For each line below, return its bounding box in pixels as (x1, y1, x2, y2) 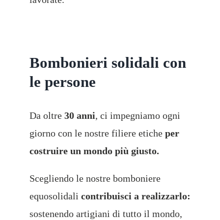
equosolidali (29, 191, 81, 202)
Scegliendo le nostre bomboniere (29, 173, 161, 184)
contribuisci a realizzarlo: (81, 191, 191, 202)
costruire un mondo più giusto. (29, 145, 159, 157)
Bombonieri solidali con (29, 55, 186, 72)
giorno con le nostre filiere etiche (29, 128, 165, 139)
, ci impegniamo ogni (95, 110, 180, 121)
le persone (29, 74, 96, 91)
